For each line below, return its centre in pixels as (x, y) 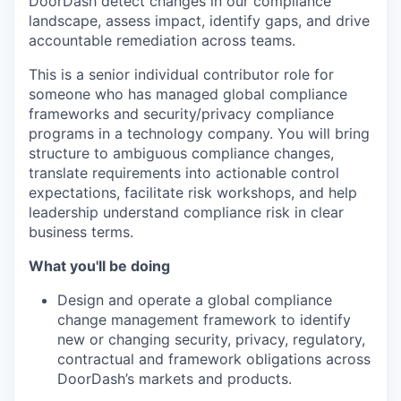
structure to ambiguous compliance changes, (181, 153)
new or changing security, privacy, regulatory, (211, 339)
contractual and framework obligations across (214, 358)
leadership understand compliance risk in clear (186, 212)
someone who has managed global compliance (188, 94)
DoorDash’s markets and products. (175, 378)
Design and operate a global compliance (195, 299)
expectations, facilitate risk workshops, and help (193, 192)
